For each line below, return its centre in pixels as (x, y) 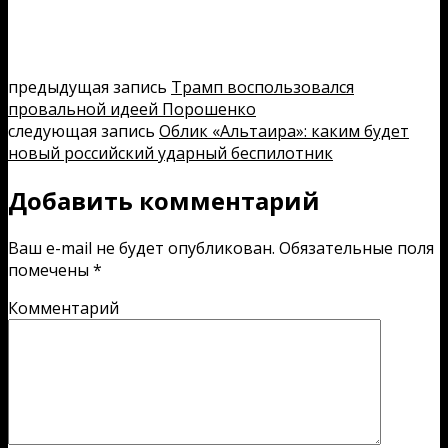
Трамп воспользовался (262, 86)
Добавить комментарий (164, 200)
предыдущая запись (89, 86)
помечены (50, 269)
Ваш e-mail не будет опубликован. (141, 247)
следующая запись (83, 130)
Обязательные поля (354, 247)
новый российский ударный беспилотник (170, 152)
